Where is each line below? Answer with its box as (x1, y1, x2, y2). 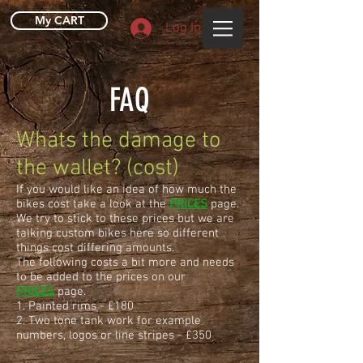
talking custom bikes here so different (16, 226, 219, 241)
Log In (164, 19, 201, 36)
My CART (34, 13, 84, 28)
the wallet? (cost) (16, 155, 179, 182)
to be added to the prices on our (16, 270, 186, 284)
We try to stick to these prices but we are (16, 211, 234, 226)
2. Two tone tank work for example (16, 314, 201, 328)
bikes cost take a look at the (16, 197, 169, 211)
